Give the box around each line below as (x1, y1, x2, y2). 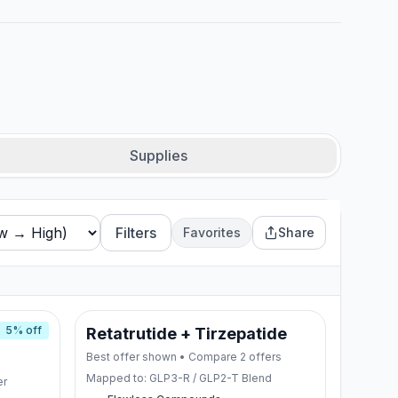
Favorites (183, 225, 241, 240)
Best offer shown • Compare (85, 350, 240, 363)
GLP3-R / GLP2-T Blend (148, 371, 272, 385)
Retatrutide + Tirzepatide (85, 324, 287, 343)
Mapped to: (85, 371, 149, 385)
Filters (115, 224, 156, 242)
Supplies (129, 147, 187, 164)
